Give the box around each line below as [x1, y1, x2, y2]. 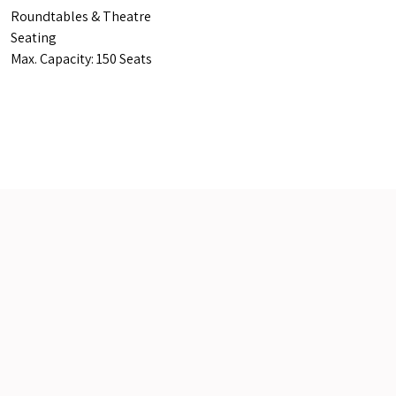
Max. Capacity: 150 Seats [11, 49, 152, 68]
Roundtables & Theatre [11, 7, 151, 26]
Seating [11, 28, 57, 47]
